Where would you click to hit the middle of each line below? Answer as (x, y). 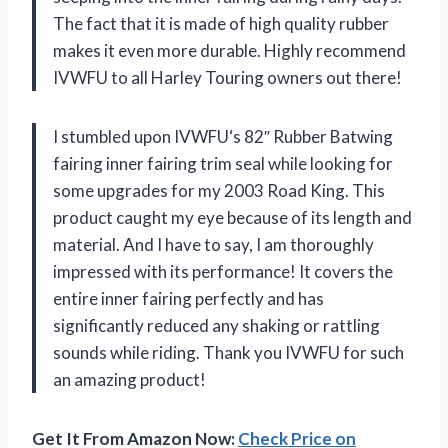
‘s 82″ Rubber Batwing (311, 137)
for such (372, 353)
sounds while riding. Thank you (169, 353)
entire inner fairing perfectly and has (188, 299)
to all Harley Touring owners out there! (255, 78)
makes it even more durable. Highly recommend (229, 51)
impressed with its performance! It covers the (223, 272)
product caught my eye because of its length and (232, 218)
